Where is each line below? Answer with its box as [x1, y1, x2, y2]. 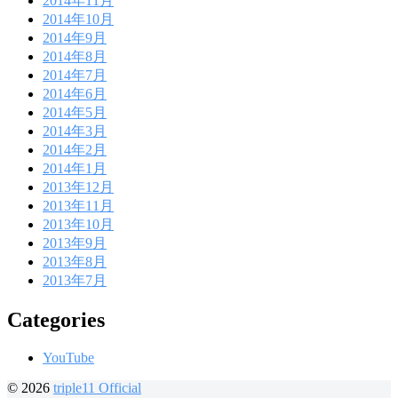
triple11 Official [53, 380, 141, 396]
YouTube [43, 350, 94, 366]
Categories [7, 308, 105, 332]
